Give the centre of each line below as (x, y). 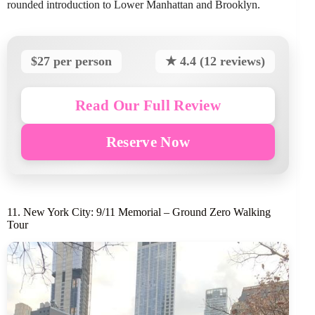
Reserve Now (148, 142)
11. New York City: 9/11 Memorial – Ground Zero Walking (139, 212)
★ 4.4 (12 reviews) (216, 62)
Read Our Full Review (148, 105)
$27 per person (71, 62)
